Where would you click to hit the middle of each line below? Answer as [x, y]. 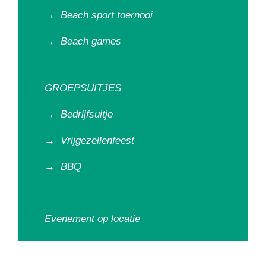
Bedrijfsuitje [87, 114]
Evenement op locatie [92, 219]
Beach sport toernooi [107, 15]
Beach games [91, 41]
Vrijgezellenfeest [97, 140]
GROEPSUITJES [83, 88]
